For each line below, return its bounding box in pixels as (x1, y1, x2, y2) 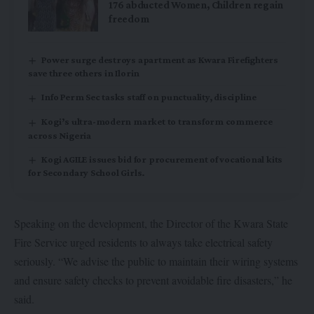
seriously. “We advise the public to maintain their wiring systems (14, 253, 298, 268)
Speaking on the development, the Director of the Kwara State (14, 215, 288, 231)
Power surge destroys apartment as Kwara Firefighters (41, 53, 279, 65)
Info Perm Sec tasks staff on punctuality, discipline (41, 91, 257, 103)
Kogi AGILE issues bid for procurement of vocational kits (41, 153, 283, 165)
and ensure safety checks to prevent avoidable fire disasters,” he (14, 272, 292, 287)
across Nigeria (28, 129, 95, 141)
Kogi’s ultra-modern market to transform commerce (41, 116, 273, 127)
